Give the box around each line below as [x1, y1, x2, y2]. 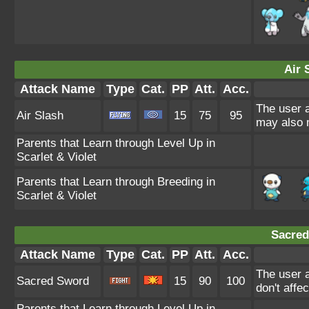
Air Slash [17, 109, 63, 122]
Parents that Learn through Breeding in [17, 175, 215, 188]
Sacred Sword [17, 275, 89, 288]
